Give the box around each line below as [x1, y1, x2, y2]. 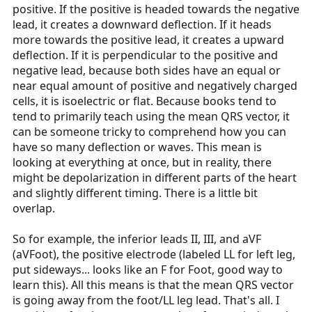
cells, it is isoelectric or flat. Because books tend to [13, 93, 276, 109]
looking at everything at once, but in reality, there [13, 155, 272, 171]
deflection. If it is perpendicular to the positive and [13, 47, 278, 63]
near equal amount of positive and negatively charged [13, 78, 297, 94]
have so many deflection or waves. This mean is [13, 139, 262, 155]
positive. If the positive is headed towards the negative [13, 1, 299, 17]
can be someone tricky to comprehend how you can [13, 124, 286, 140]
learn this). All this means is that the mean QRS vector [13, 277, 294, 293]
